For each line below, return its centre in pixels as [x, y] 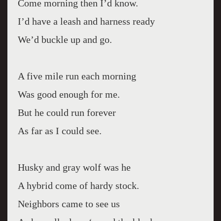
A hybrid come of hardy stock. [78, 185]
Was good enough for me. [69, 94]
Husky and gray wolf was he [74, 167]
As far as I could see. [59, 131]
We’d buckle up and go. [65, 39]
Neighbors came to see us [69, 204]
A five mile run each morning [77, 76]
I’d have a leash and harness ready [86, 21]
